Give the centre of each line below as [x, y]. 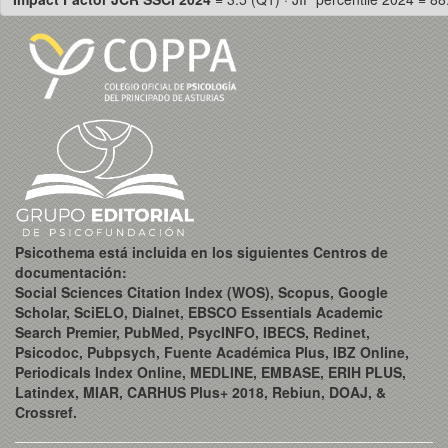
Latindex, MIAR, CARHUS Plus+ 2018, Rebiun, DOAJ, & [200, 391]
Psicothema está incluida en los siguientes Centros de [201, 251]
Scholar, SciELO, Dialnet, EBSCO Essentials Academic [199, 311]
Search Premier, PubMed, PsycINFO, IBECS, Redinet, [192, 331]
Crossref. [46, 411]
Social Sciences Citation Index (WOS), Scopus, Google [201, 291]
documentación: [71, 271]
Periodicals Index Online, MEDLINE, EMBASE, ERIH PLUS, [210, 371]
